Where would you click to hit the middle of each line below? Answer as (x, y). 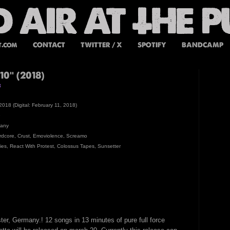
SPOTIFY (152, 45)
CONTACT (49, 45)
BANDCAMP (202, 45)
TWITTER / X (101, 45)
